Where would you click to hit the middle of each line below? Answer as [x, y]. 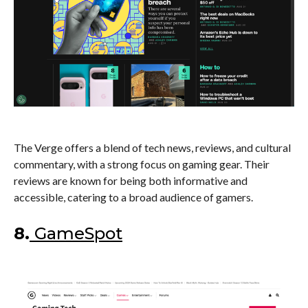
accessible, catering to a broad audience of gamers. [133, 197]
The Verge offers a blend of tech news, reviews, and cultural [152, 147]
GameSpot [78, 233]
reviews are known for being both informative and [131, 180]
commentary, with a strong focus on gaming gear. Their [142, 164]
